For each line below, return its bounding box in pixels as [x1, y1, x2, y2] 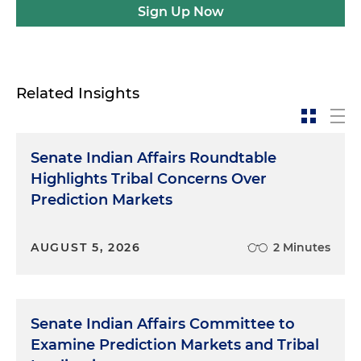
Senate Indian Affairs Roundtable [31, 149, 276, 167]
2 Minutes [273, 240, 330, 255]
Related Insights [16, 84, 139, 102]
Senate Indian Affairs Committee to [31, 315, 295, 333]
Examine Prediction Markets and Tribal [31, 336, 319, 354]
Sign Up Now [137, 4, 224, 19]
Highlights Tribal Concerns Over [31, 170, 267, 188]
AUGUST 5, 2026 [31, 240, 141, 255]
